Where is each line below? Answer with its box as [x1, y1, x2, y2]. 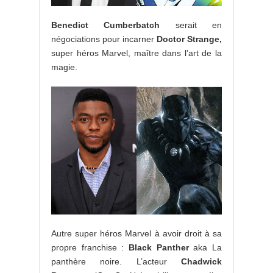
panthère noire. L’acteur [51, 256, 181, 266]
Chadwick [181, 256, 222, 266]
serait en [160, 19, 222, 30]
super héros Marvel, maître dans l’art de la [51, 48, 222, 58]
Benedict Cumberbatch [51, 19, 160, 30]
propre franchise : [51, 242, 129, 252]
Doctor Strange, [157, 34, 222, 44]
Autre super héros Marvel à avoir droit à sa [51, 228, 222, 238]
